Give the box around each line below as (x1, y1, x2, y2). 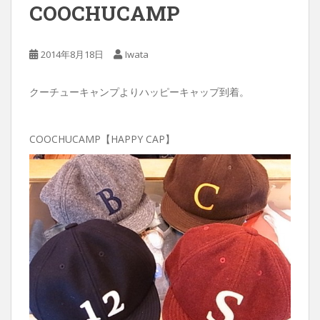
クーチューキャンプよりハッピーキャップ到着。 (29, 85, 249, 99)
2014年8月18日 (41, 48, 104, 61)
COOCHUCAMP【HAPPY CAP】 (29, 132, 175, 146)
